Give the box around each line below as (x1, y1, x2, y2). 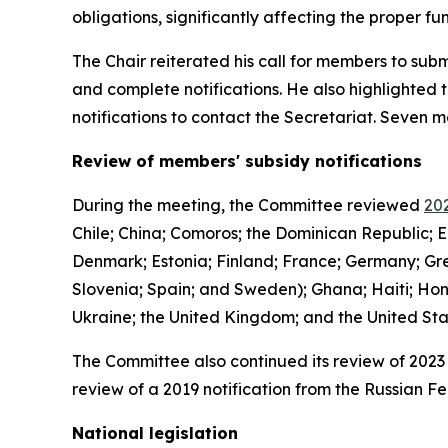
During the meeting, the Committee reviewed (72, 194, 424, 215)
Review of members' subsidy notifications (72, 150, 422, 171)
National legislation (72, 422, 238, 443)
